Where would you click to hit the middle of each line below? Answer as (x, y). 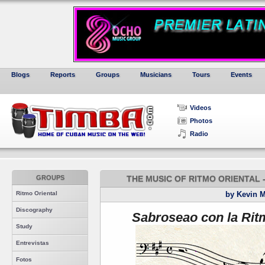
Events (241, 75)
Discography (34, 210)
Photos (201, 121)
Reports (63, 75)
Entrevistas (33, 243)
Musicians (156, 75)
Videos (201, 108)
